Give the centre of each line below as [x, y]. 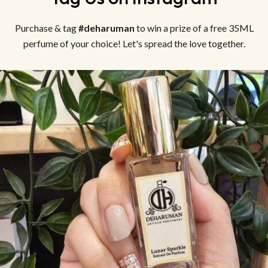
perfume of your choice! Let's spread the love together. [134, 44]
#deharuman [106, 28]
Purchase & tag [46, 28]
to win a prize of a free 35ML [194, 28]
